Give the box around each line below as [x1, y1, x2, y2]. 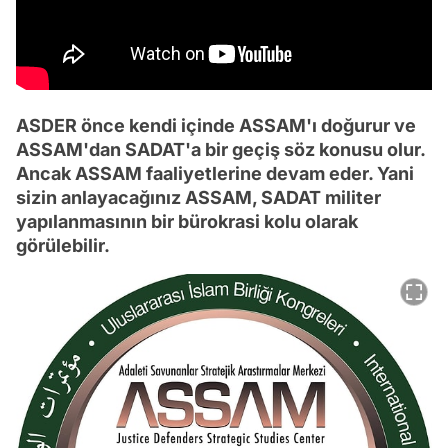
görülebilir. [16, 234, 110, 256]
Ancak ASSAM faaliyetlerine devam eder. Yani [16, 162, 414, 184]
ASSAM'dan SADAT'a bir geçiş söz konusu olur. [16, 138, 425, 160]
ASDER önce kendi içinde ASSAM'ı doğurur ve [16, 114, 416, 136]
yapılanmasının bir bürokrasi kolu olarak [16, 210, 358, 232]
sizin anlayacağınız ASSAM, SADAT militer [16, 186, 381, 208]
